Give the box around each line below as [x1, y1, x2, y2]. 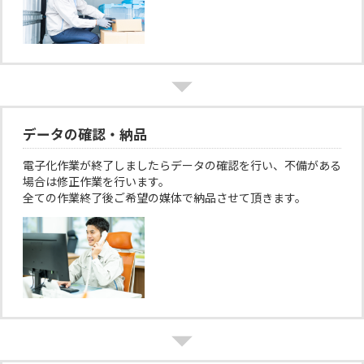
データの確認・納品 [23, 125, 147, 143]
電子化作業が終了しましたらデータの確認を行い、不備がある [23, 158, 341, 172]
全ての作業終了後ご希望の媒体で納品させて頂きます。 [23, 190, 306, 205]
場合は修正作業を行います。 [23, 174, 170, 188]
